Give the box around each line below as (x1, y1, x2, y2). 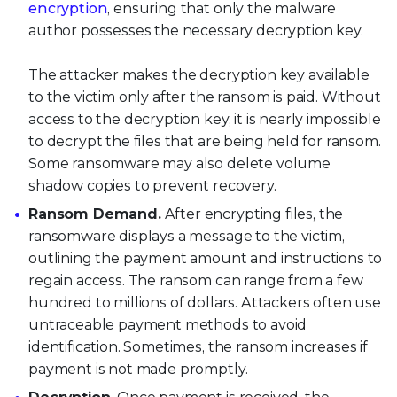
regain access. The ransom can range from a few (28, 272, 363, 290)
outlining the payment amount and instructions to (28, 250, 383, 268)
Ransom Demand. (28, 206, 161, 223)
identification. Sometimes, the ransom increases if (28, 339, 368, 356)
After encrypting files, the (160, 206, 344, 223)
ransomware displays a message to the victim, (28, 228, 345, 245)
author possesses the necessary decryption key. (28, 22, 363, 40)
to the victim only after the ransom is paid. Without (28, 89, 381, 106)
